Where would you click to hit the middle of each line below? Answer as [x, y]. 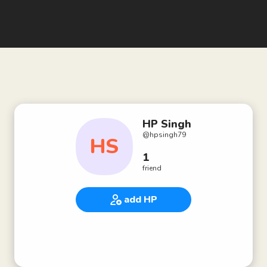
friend [152, 168]
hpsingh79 [168, 135]
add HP [140, 200]
